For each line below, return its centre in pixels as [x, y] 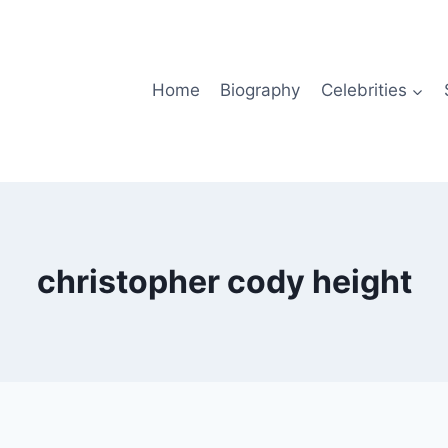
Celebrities [363, 90]
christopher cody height [224, 281]
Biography [260, 90]
